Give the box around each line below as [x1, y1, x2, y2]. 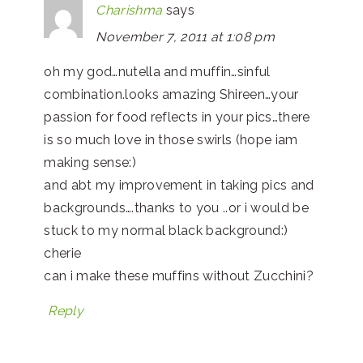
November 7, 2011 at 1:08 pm [96, 29, 275, 45]
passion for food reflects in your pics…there [44, 109, 310, 126]
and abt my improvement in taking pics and [44, 177, 314, 194]
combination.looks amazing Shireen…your [44, 87, 299, 103]
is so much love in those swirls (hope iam [44, 132, 298, 148]
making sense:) [44, 155, 136, 171]
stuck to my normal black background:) [44, 223, 288, 239]
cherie [44, 246, 82, 262]
